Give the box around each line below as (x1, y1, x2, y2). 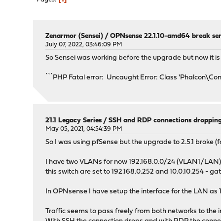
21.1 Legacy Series (45, 117, 102, 124)
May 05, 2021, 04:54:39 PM (45, 126, 123, 132)
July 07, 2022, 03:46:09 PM (45, 41, 123, 48)
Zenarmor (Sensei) (45, 33, 104, 40)
